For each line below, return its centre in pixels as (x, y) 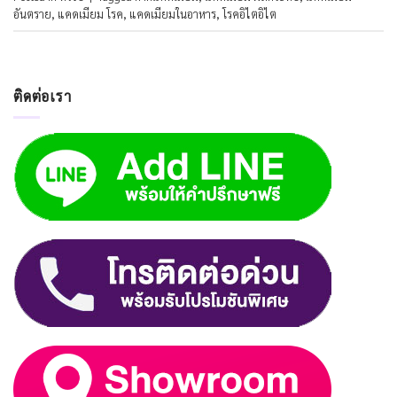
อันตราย (32, 13)
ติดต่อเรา (43, 96)
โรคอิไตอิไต (249, 13)
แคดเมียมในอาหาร (173, 13)
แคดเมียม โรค (90, 13)
